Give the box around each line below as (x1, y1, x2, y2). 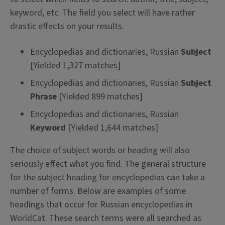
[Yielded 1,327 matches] (30, 59, 121, 72)
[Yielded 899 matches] (59, 90, 143, 103)
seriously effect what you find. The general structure (10, 158, 206, 171)
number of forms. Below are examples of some (10, 185, 186, 198)
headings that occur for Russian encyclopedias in (10, 198, 192, 211)
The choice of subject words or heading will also (10, 144, 190, 157)
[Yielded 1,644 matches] (68, 122, 158, 135)
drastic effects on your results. (10, 20, 124, 33)
